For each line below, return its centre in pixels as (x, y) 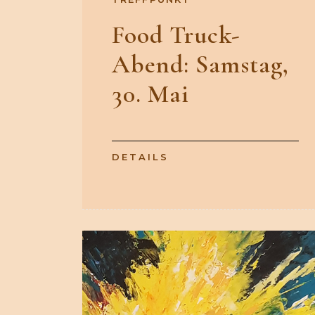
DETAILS (140, 157)
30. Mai (150, 94)
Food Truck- (176, 35)
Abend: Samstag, (200, 65)
